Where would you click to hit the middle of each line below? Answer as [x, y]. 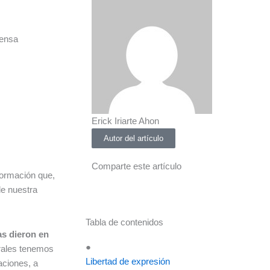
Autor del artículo [133, 138]
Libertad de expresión [128, 261]
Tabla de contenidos [124, 222]
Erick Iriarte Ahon [125, 121]
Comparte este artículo [137, 166]
